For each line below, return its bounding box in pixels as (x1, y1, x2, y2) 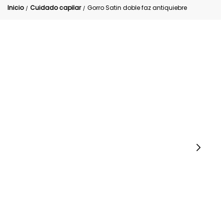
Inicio (7, 3, 24, 12)
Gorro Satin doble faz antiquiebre (87, 3, 187, 12)
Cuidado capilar (30, 3, 81, 12)
